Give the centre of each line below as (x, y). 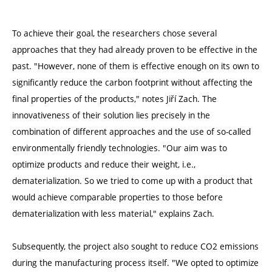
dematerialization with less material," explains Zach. (113, 214)
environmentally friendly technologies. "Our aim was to (120, 148)
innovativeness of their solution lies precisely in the (111, 115)
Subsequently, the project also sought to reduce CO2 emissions (135, 246)
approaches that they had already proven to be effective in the (135, 50)
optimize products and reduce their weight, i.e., (104, 165)
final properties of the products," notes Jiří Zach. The (114, 99)
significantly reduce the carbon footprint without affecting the (132, 83)
